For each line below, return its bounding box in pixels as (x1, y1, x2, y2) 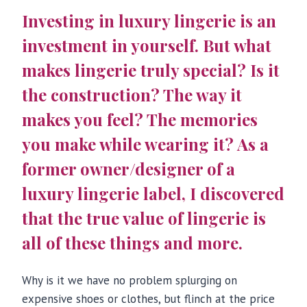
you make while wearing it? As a (22, 133, 269, 156)
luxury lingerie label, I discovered (22, 182, 284, 205)
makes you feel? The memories (22, 108, 258, 131)
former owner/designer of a (22, 158, 235, 180)
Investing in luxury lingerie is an (22, 10, 276, 32)
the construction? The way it (22, 84, 242, 106)
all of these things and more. (22, 232, 243, 254)
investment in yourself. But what (22, 34, 271, 57)
